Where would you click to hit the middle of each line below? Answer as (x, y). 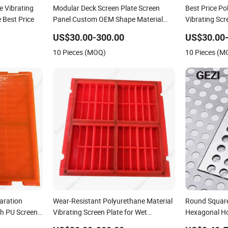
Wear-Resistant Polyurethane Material (112, 201)
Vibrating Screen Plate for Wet (100, 212)
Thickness (68, 31)
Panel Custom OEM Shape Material (108, 19)
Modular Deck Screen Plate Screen (106, 8)
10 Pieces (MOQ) (79, 52)
